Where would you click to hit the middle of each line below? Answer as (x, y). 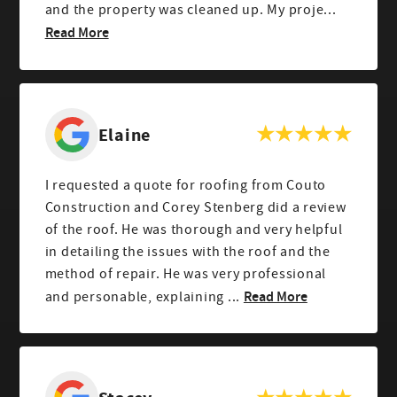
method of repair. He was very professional (186, 273)
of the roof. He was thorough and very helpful (194, 229)
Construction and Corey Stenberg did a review (195, 207)
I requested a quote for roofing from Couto (186, 185)
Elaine (125, 134)
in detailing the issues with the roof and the (187, 251)
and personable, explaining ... (143, 296)
